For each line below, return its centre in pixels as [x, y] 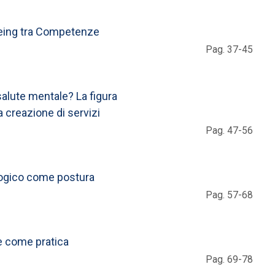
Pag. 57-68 [229, 195]
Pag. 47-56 [229, 130]
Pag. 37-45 [229, 49]
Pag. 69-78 [229, 259]
